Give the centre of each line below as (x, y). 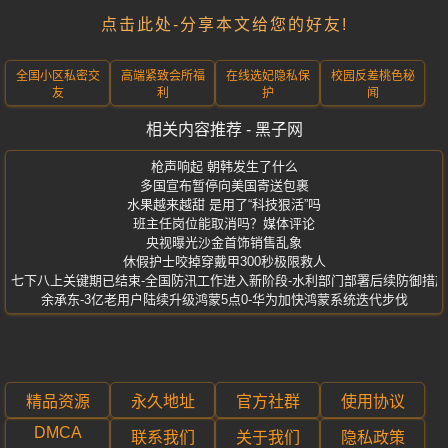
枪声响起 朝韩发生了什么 (224, 166)
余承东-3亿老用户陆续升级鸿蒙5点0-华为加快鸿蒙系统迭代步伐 (224, 299)
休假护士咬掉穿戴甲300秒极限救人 (224, 261)
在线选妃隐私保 (267, 76)
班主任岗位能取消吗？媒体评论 (224, 223)
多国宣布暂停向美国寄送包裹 (224, 185)
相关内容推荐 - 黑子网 (224, 129)
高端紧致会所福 (162, 76)
